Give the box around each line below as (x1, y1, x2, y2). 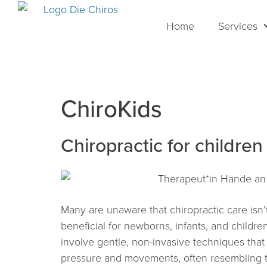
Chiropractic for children (61, 131, 263, 159)
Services (218, 18, 257, 33)
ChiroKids (61, 91, 162, 125)
